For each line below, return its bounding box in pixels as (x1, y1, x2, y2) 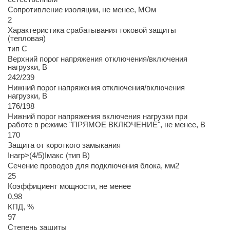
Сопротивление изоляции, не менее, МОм (7, 5, 156, 14)
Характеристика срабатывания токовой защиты (7, 26, 176, 34)
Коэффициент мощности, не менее (7, 182, 131, 190)
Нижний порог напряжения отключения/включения (7, 83, 185, 92)
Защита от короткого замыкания (7, 141, 121, 149)
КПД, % (7, 202, 34, 211)
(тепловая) (7, 34, 46, 43)
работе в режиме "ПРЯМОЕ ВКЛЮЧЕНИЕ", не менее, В (7, 120, 205, 129)
